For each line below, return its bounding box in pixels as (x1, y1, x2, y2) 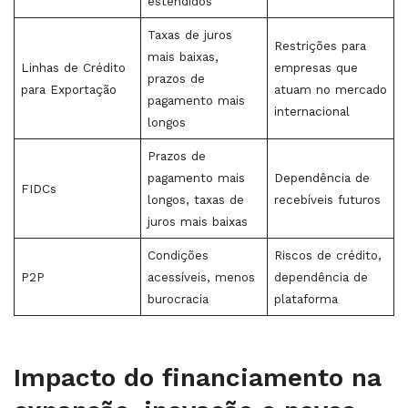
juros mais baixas (147, 214, 248, 229)
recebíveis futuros (273, 192, 381, 207)
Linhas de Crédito (20, 60, 126, 75)
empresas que (273, 60, 358, 75)
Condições (147, 248, 209, 262)
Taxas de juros (147, 27, 232, 42)
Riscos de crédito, (273, 248, 382, 262)
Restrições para (273, 38, 366, 53)
